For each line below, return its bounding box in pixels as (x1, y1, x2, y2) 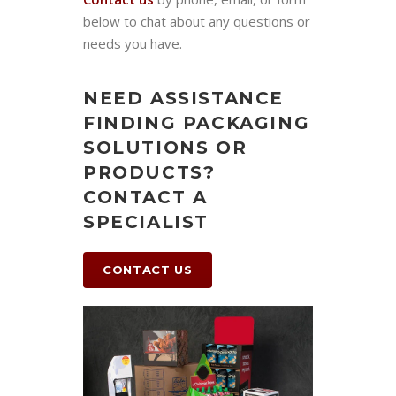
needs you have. (83, 34, 182, 52)
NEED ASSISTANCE (83, 87, 285, 109)
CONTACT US (103, 262, 193, 277)
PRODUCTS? (83, 161, 216, 183)
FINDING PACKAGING (83, 111, 310, 133)
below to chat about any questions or (83, 11, 310, 30)
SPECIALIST (83, 210, 209, 232)
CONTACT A (83, 186, 208, 208)
